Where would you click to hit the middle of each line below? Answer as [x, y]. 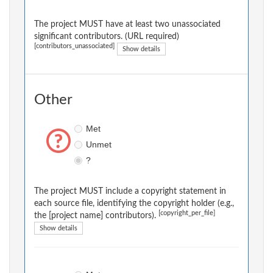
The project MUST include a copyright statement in [130, 192]
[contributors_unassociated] [74, 47]
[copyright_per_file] [187, 214]
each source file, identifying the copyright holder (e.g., [134, 204]
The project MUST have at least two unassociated [127, 25]
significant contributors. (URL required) [107, 37]
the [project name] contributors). [96, 216]
